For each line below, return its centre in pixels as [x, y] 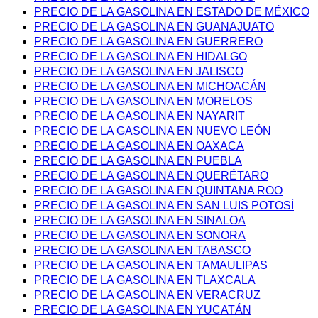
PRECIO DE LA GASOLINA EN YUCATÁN [143, 309]
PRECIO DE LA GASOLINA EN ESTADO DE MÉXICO [172, 11]
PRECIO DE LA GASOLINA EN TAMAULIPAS [151, 265]
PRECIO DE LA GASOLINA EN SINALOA [140, 220]
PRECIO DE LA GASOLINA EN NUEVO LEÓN [153, 131]
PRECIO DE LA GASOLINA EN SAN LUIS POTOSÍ [164, 205]
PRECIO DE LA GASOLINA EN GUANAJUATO [154, 26]
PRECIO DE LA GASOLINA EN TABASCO [142, 250]
